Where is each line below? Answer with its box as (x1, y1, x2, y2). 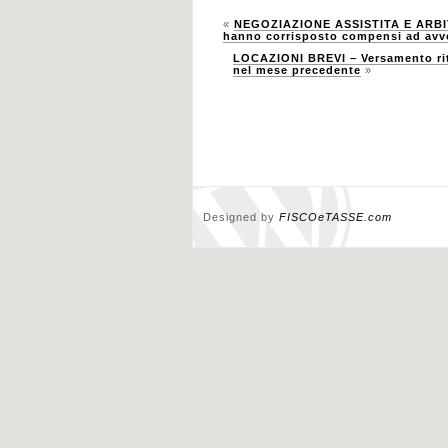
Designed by (203, 211, 279, 223)
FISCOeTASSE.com (279, 211, 392, 223)
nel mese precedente (233, 64, 361, 76)
